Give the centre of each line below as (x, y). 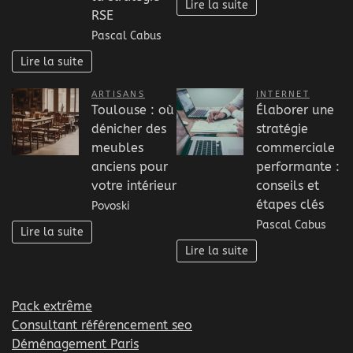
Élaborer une (295, 110)
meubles (117, 148)
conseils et (288, 186)
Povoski (111, 206)
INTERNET (283, 95)
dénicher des (129, 129)
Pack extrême (52, 307)
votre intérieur (134, 186)
